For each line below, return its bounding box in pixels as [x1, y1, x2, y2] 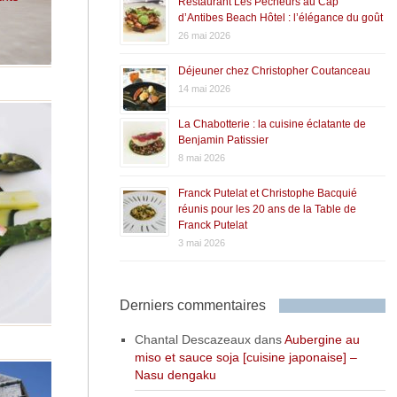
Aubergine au [284, 331, 360, 346]
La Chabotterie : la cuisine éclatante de [177, 117, 366, 130]
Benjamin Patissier [177, 133, 269, 146]
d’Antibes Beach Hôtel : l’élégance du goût [177, 11, 383, 24]
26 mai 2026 [177, 29, 230, 41]
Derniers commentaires [119, 297, 266, 313]
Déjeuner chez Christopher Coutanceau [177, 64, 370, 77]
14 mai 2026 [177, 82, 230, 94]
